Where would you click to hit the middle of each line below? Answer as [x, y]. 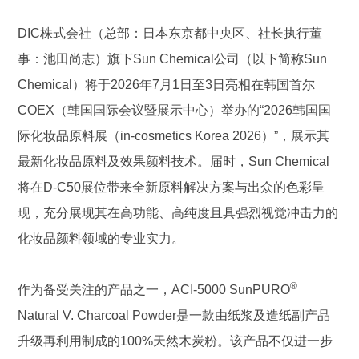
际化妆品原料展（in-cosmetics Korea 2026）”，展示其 [174, 136]
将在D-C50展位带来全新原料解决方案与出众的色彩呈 [171, 187]
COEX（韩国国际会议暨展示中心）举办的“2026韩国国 [175, 110]
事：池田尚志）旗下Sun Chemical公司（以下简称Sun [173, 59]
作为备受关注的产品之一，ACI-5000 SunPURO [154, 290]
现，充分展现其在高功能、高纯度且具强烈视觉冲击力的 [178, 213]
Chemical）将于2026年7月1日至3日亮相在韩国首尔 [167, 85]
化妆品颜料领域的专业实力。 [101, 238]
